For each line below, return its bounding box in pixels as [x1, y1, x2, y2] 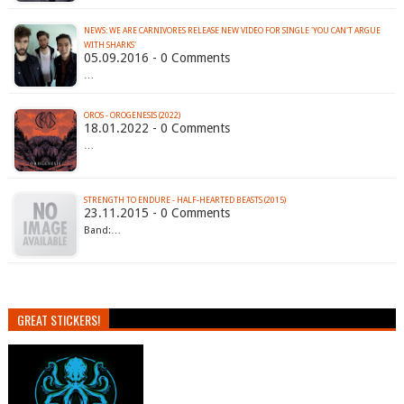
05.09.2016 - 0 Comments [83, 50, 230, 66]
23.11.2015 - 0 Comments [83, 206, 230, 221]
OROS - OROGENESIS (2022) [83, 111, 180, 121]
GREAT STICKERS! [16, 310, 100, 330]
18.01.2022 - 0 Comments [83, 121, 230, 136]
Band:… [83, 225, 121, 237]
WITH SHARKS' [83, 41, 136, 50]
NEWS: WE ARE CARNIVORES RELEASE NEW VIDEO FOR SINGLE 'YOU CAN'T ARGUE [83, 26, 381, 36]
